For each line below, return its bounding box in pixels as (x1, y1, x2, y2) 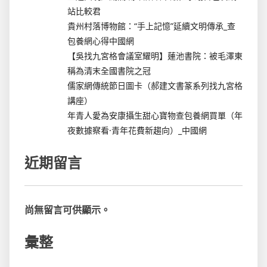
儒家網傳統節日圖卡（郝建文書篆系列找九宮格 (67, 79, 243, 91)
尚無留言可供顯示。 (24, 203, 110, 216)
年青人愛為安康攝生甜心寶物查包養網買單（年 (67, 109, 243, 121)
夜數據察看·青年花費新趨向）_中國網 (67, 124, 207, 136)
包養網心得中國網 (67, 35, 134, 46)
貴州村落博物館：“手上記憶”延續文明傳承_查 (67, 20, 235, 32)
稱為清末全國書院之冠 (67, 64, 151, 76)
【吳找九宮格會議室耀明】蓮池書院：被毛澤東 (67, 49, 243, 61)
